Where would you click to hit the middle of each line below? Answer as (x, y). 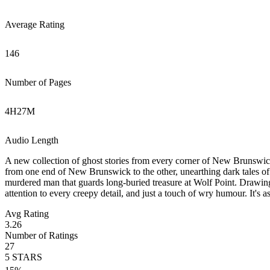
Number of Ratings (41, 235)
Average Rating (35, 24)
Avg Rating (27, 214)
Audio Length (32, 140)
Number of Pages (38, 82)
